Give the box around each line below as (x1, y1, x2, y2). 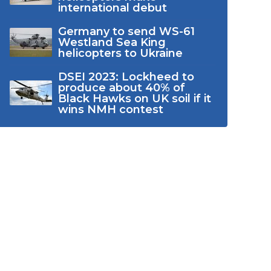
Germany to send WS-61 (57, 24, 195, 38)
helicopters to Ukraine (57, 46, 183, 60)
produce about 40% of (57, 80, 185, 94)
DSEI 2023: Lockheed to (57, 70, 194, 83)
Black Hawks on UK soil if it (57, 91, 211, 105)
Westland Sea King (57, 35, 166, 49)
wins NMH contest (57, 102, 163, 116)
